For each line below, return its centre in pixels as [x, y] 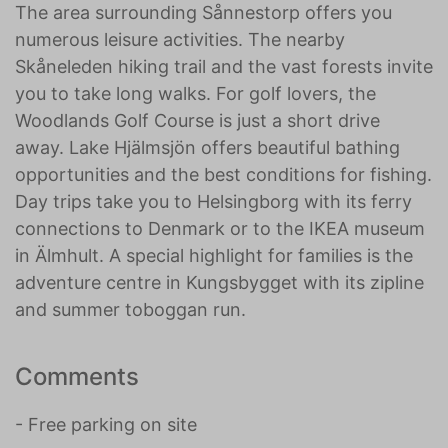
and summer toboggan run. [130, 309]
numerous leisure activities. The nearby [180, 39]
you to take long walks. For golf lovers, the [195, 93]
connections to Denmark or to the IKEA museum [220, 228]
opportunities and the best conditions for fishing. [223, 174]
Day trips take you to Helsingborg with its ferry [213, 201]
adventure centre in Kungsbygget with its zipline [219, 282]
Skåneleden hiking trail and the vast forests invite [224, 66]
